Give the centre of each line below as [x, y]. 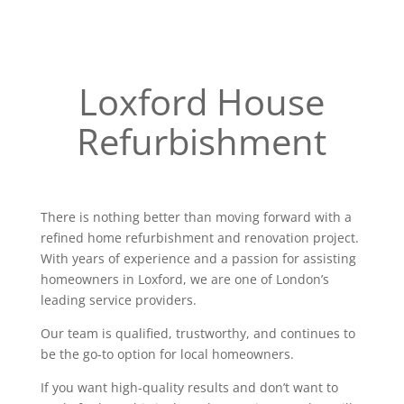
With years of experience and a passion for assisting [198, 258]
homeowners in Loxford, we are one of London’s [184, 279]
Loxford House [202, 101]
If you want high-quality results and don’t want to [189, 387]
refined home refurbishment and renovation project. [199, 238]
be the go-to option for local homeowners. [167, 354]
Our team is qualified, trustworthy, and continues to [197, 333]
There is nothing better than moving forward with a [196, 217]
